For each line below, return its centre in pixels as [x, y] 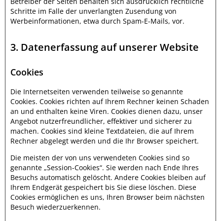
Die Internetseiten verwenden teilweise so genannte [97, 92]
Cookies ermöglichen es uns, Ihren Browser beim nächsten [108, 197]
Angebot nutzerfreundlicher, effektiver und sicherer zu [101, 121]
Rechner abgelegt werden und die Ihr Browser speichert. [105, 141]
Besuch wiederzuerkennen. [55, 207]
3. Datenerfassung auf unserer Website [105, 47]
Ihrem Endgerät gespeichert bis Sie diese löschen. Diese [103, 187]
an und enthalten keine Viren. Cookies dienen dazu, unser [107, 111]
